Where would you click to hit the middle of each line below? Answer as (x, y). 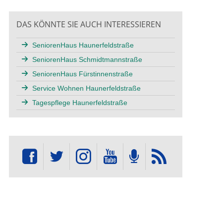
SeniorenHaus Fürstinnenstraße (82, 74)
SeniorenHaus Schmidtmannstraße (87, 59)
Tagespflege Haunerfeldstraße (80, 102)
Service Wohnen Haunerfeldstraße (86, 88)
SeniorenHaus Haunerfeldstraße (83, 45)
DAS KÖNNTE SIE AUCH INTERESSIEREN (88, 24)
